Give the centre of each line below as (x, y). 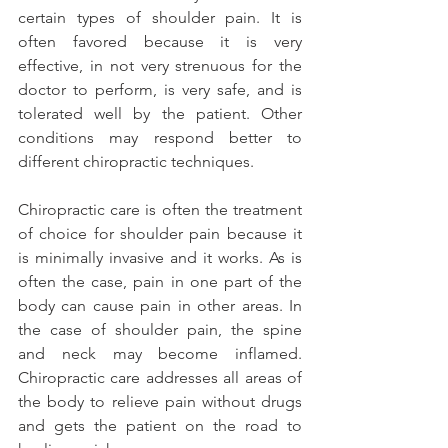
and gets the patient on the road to (160, 426)
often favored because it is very (160, 42)
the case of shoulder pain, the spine (160, 330)
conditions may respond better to (160, 138)
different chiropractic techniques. (136, 162)
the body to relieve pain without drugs (160, 402)
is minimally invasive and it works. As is (160, 258)
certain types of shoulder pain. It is (160, 18)
